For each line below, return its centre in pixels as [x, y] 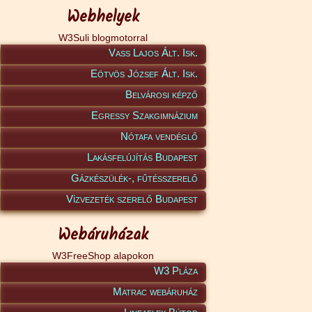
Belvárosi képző [162, 94]
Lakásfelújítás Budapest [142, 157]
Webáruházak [103, 236]
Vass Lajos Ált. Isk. [153, 52]
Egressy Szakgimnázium [145, 115]
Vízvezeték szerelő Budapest [132, 198]
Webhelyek [103, 17]
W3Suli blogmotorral [103, 37]
